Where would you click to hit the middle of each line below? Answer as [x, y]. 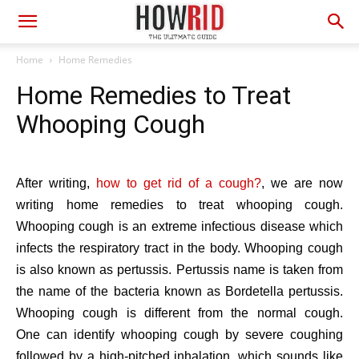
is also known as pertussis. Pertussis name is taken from [179, 270]
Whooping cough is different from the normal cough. [179, 313]
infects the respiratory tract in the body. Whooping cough [179, 248]
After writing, [56, 183]
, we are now [302, 183]
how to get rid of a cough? [179, 183]
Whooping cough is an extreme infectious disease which [179, 226]
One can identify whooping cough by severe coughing [179, 335]
